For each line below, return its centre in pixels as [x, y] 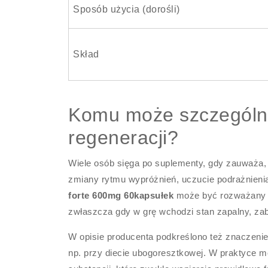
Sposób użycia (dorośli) [127, 9]
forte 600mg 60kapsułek [121, 195]
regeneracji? [124, 138]
